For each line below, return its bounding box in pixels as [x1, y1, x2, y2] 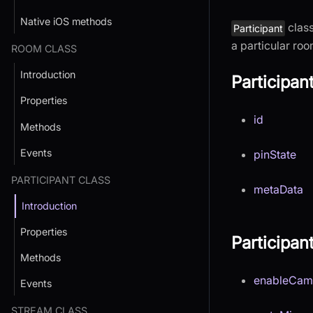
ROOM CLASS [11, 43, 77, 55]
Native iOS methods [20, 15, 112, 28]
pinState [254, 147, 296, 162]
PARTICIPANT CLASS [11, 173, 110, 186]
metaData [254, 182, 303, 197]
